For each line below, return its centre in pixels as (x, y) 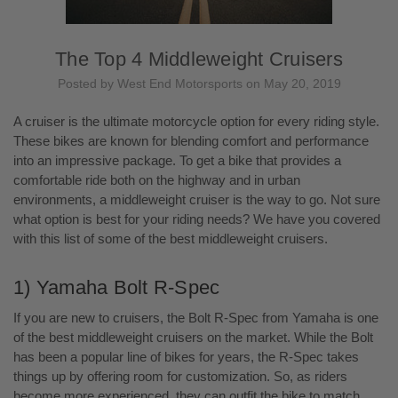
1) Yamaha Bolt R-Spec (117, 287)
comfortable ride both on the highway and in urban (157, 179)
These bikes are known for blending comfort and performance (191, 140)
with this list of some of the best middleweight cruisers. (171, 238)
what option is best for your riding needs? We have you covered (197, 219)
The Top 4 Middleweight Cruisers (199, 59)
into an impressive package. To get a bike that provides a (177, 160)
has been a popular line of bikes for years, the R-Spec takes (186, 356)
